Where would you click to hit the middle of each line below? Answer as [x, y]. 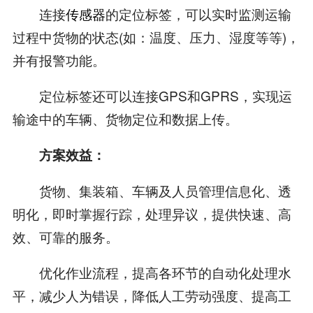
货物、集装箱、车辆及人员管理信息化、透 [152, 190]
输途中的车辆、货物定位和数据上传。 [125, 118]
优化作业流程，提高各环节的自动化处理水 [152, 272]
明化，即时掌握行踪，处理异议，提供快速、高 [152, 213]
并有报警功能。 [59, 60]
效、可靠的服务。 [65, 236]
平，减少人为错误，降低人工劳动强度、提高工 [152, 295]
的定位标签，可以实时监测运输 [198, 14]
